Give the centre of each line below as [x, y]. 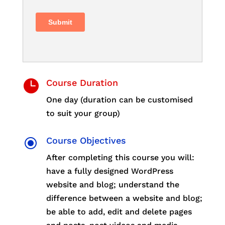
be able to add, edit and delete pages [119, 212]
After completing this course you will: [120, 158]
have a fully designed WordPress [109, 171]
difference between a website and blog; [124, 198]
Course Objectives [86, 141]
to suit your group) [83, 114]
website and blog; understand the [113, 185]
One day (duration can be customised [119, 100]
